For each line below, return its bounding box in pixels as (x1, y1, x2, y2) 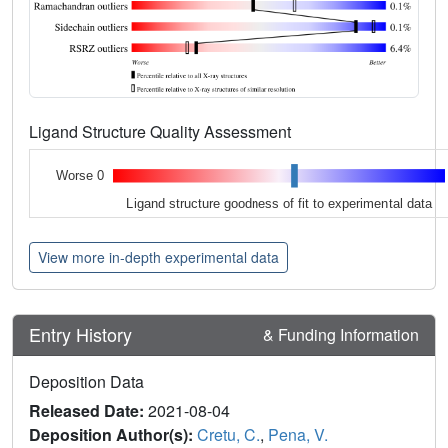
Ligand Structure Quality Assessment (29, 120, 295, 144)
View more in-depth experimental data (38, 246, 279, 267)
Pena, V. (268, 422, 328, 446)
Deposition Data (29, 369, 144, 393)
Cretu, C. (197, 422, 260, 446)
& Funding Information (263, 322, 419, 346)
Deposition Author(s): (29, 422, 197, 446)
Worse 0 (55, 168, 104, 184)
